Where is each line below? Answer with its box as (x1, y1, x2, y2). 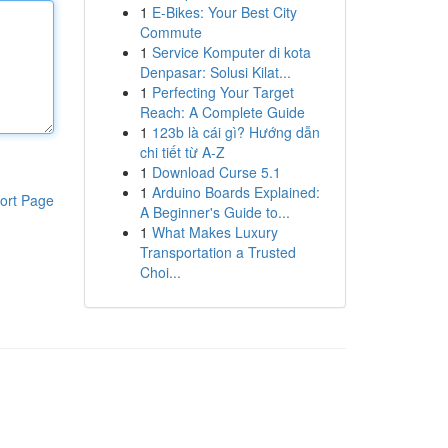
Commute (139, 22, 202, 42)
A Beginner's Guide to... (139, 202, 290, 222)
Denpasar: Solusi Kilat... (139, 62, 291, 82)
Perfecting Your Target (151, 82, 294, 102)
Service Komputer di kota (151, 42, 311, 62)
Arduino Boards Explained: (151, 182, 320, 202)
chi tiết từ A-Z (139, 142, 225, 162)
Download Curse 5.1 (151, 162, 281, 182)
